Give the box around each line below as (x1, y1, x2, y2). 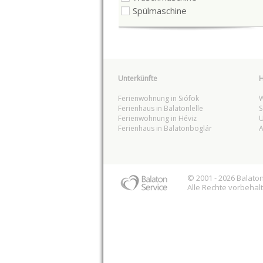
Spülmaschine (132, 4, 187, 16)
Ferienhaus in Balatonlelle (117, 103, 203, 113)
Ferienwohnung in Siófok (117, 93, 199, 103)
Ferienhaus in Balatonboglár (117, 123, 212, 133)
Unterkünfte (117, 73, 157, 83)
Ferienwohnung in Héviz (117, 113, 197, 123)
